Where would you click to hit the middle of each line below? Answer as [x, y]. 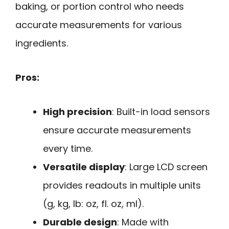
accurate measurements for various [99, 25]
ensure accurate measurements [117, 130]
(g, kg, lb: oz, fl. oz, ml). [93, 203]
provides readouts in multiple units [122, 185]
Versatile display [84, 167]
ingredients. [42, 43]
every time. [68, 148]
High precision [77, 111]
